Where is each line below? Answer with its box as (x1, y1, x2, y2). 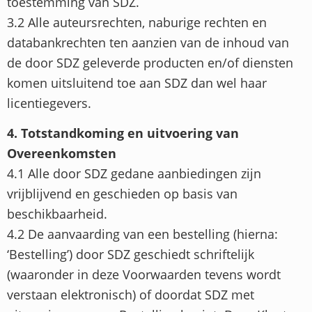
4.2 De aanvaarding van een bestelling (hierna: (7, 226, 278, 243)
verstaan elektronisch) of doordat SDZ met (7, 286, 254, 304)
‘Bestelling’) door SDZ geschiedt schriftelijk (7, 246, 254, 263)
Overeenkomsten (7, 145, 116, 162)
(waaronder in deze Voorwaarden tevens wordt (7, 266, 281, 283)
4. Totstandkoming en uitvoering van (7, 125, 239, 142)
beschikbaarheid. (7, 205, 107, 223)
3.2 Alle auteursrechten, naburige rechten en (7, 13, 267, 31)
